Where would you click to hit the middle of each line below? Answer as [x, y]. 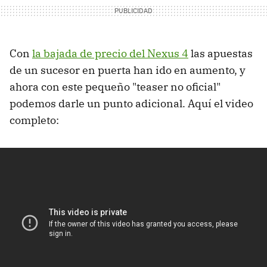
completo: [34, 120]
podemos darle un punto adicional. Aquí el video [131, 103]
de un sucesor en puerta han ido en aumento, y [128, 70]
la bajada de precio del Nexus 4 [110, 53]
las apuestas [221, 53]
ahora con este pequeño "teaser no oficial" [115, 86]
